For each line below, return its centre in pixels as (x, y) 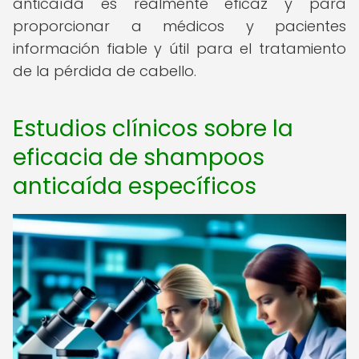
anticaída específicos (135, 186)
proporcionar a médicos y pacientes (179, 26)
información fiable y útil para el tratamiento (179, 48)
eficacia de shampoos (139, 157)
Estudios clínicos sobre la (153, 129)
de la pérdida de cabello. (105, 71)
